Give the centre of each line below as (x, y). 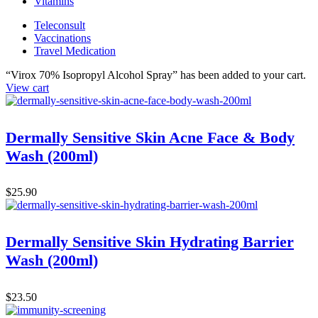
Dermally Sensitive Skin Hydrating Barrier (150, 242)
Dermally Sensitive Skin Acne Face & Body (150, 137)
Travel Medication (75, 50)
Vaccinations (62, 38)
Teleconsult (60, 25)
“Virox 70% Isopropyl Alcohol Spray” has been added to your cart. (156, 75)
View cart (27, 87)
